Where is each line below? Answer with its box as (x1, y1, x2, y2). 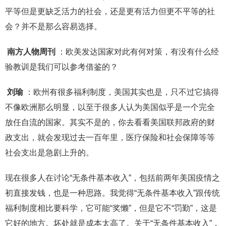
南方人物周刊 (5, 47, 58, 56)
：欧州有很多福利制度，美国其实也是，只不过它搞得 (25, 87, 219, 96)
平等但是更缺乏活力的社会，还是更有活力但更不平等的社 (5, 7, 215, 16)
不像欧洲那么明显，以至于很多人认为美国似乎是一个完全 (5, 102, 215, 111)
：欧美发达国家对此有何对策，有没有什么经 (58, 47, 219, 56)
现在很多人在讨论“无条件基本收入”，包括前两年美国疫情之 (5, 173, 220, 182)
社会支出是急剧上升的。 (5, 148, 94, 157)
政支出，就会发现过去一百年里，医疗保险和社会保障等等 (5, 133, 215, 142)
